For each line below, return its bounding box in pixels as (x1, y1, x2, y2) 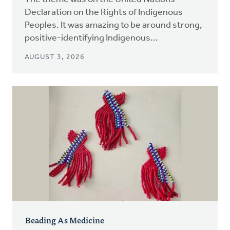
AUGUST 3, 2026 (25, 53, 85, 61)
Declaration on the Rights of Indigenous (25, 7, 183, 17)
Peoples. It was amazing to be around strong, (25, 20, 202, 30)
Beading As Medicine (25, 213, 104, 226)
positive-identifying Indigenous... (25, 33, 158, 43)
